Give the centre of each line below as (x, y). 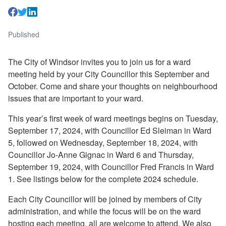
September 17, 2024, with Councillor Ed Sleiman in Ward (110, 130)
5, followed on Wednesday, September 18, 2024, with (103, 142)
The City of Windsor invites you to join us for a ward (99, 62)
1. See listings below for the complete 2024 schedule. (103, 179)
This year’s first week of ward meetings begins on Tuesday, (113, 118)
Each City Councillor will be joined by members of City (105, 199)
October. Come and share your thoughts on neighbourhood (113, 86)
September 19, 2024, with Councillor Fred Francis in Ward (111, 166)
